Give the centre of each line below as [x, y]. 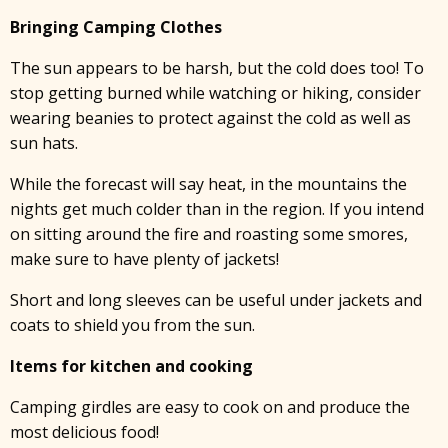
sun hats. [44, 143]
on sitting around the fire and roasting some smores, [209, 234]
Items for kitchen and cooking [131, 366]
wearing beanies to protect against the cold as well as [210, 118]
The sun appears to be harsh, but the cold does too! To [217, 68]
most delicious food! [84, 432]
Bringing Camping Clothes [116, 27]
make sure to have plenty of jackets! [144, 259]
